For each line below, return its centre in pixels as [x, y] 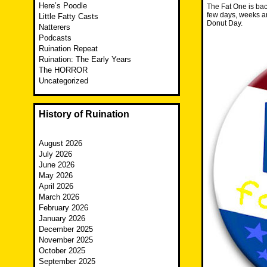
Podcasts [55, 38]
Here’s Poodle [63, 6]
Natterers [55, 27]
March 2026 [59, 197]
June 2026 [57, 165]
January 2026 [62, 219]
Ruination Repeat [68, 49]
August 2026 [60, 144]
